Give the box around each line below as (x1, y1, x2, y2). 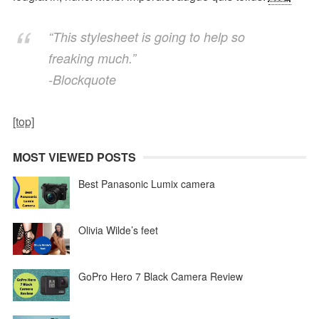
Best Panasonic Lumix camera (78, 176, 215, 191)
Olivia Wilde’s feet (78, 222, 158, 237)
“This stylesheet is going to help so (48, 28, 245, 46)
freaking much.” (48, 49, 136, 68)
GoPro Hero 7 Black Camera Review (78, 268, 243, 283)
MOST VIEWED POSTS (12, 148, 136, 165)
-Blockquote (48, 70, 116, 89)
